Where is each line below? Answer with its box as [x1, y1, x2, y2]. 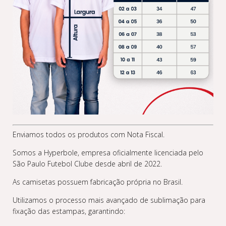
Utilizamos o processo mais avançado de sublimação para [13, 195, 205, 205]
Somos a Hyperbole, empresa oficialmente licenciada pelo [13, 148, 203, 157]
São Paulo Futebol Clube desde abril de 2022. [13, 159, 162, 168]
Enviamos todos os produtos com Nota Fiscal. [13, 130, 164, 139]
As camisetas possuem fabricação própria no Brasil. [13, 177, 183, 187]
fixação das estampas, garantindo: [13, 206, 125, 216]
